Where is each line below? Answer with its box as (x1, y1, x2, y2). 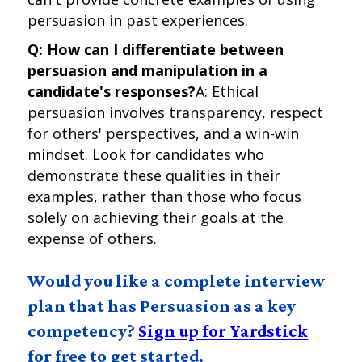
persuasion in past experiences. (27, 11, 249, 30)
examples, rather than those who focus (27, 187, 302, 206)
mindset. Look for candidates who (27, 145, 265, 164)
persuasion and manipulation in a (27, 61, 268, 80)
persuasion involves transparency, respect (27, 103, 324, 122)
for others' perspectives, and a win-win (27, 124, 300, 143)
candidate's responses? (27, 82, 196, 101)
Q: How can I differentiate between (27, 40, 284, 59)
